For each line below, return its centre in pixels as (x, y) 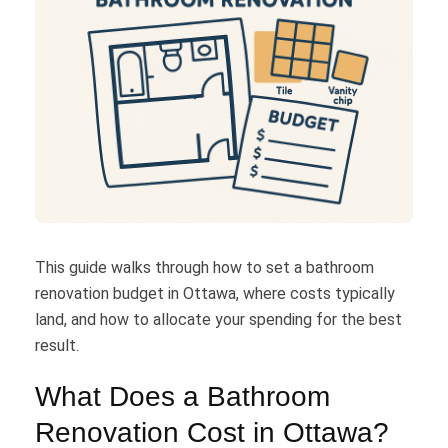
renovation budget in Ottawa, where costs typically (215, 294)
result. (57, 346)
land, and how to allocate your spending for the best (218, 320)
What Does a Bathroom (182, 397)
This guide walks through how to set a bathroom (204, 268)
